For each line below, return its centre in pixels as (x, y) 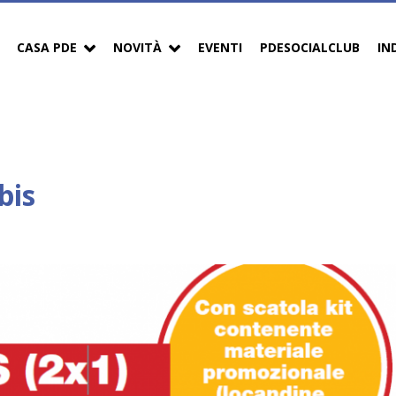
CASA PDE (47, 47)
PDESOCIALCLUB (310, 47)
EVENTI (220, 47)
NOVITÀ (137, 47)
